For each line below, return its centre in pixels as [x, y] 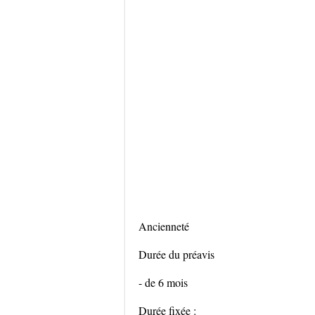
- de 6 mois [163, 282]
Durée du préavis [176, 254]
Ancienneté [164, 226]
